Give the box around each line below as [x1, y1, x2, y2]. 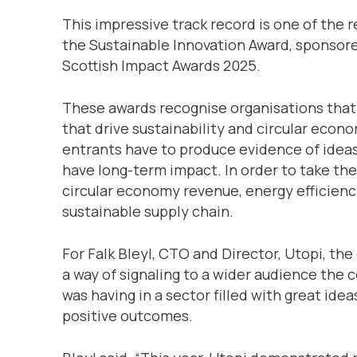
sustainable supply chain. [61, 201, 233, 221]
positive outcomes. [61, 305, 193, 325]
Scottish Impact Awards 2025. [61, 55, 261, 75]
